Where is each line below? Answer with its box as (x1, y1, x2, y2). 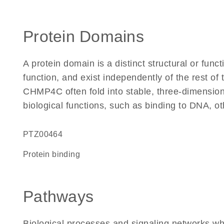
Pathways (23, 187, 93, 205)
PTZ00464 (28, 130, 63, 138)
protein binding (28, 150, 80, 158)
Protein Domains (23, 27, 144, 45)
